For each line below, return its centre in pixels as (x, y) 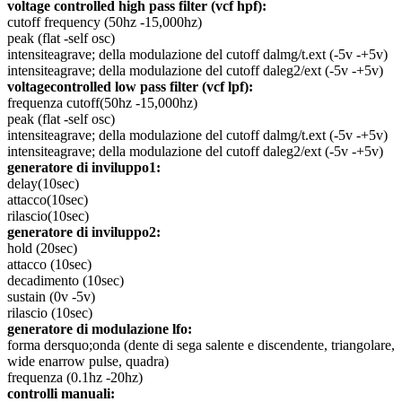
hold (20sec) (42, 249)
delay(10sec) (43, 184)
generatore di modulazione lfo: (100, 329)
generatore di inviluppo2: (84, 232)
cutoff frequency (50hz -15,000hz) (105, 22)
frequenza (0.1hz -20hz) (75, 378)
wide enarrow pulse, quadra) (88, 362)
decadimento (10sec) (66, 281)
